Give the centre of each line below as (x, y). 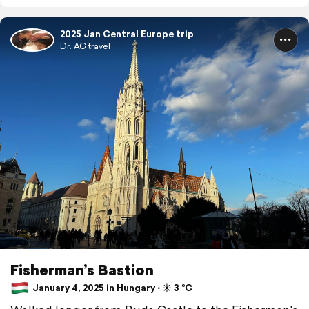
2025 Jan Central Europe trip (127, 34)
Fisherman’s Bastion (82, 269)
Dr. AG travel (85, 46)
